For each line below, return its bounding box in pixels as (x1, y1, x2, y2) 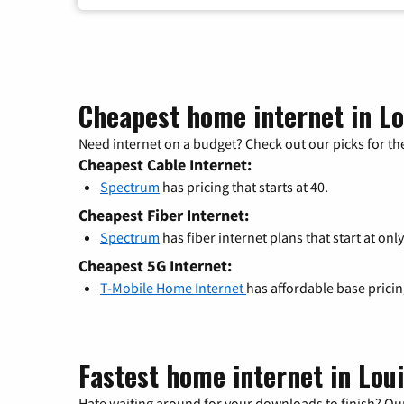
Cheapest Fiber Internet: (78, 205, 249, 226)
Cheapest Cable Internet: (78, 154, 252, 176)
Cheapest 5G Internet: (78, 255, 232, 277)
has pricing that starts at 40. (160, 178, 328, 197)
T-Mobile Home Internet (100, 279, 246, 298)
